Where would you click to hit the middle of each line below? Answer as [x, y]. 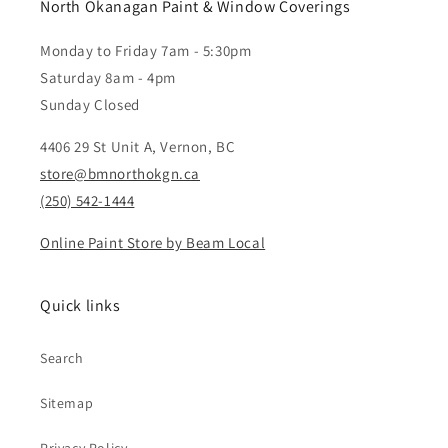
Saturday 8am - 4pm [108, 78]
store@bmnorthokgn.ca [120, 174]
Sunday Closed [90, 105]
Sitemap [67, 403]
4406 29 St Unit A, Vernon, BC [138, 147]
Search [62, 358]
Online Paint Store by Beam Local [153, 243]
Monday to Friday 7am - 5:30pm [146, 51]
